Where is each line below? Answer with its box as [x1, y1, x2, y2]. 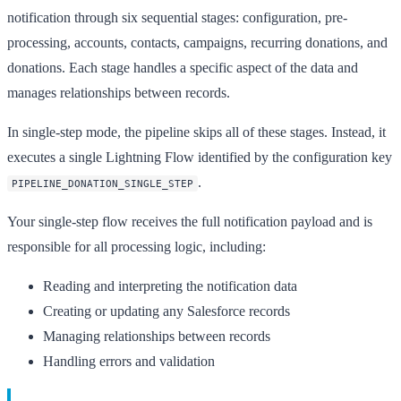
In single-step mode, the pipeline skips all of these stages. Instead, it [7, 124, 386, 140]
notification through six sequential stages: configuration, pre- [7, 9, 347, 25]
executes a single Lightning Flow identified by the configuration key [7, 149, 392, 165]
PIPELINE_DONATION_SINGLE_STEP [12, 176, 193, 190]
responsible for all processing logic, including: [7, 238, 266, 254]
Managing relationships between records [43, 328, 270, 344]
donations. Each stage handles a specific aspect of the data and [7, 59, 358, 75]
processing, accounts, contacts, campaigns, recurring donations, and [7, 34, 388, 50]
